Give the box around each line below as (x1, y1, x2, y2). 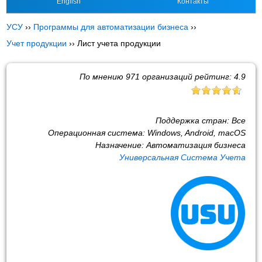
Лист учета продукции (77, 39, 161, 48)
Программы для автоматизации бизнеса (33, 22, 189, 32)
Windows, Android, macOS (147, 127, 246, 137)
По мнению (79, 71, 126, 81)
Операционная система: (47, 127, 147, 137)
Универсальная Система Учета (119, 152, 246, 162)
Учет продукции (6, 39, 67, 48)
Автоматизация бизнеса (146, 140, 246, 150)
